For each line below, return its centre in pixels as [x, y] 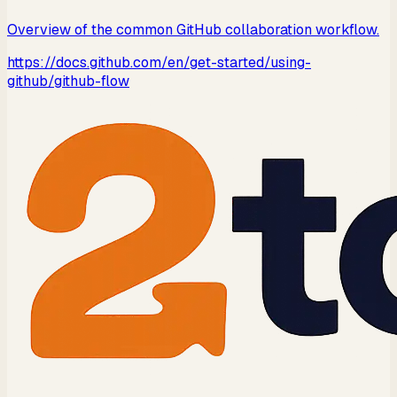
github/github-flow [68, 82]
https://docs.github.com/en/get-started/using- [159, 63]
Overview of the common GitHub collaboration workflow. [193, 30]
